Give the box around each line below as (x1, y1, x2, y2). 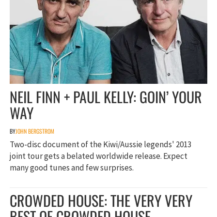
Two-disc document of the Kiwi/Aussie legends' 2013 (10, 139, 191, 150)
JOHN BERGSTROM (15, 126, 54, 135)
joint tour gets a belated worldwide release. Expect (10, 150, 187, 161)
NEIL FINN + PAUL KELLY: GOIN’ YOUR (10, 85, 202, 108)
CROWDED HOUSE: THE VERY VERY (10, 189, 192, 211)
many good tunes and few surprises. (10, 162, 134, 173)
